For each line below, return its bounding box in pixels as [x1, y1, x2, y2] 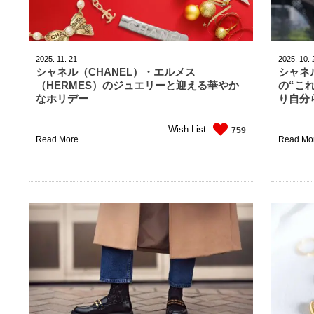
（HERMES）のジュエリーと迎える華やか [36, 79, 239, 91]
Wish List [168, 123, 206, 135]
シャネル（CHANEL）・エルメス [36, 66, 196, 78]
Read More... [36, 135, 85, 144]
